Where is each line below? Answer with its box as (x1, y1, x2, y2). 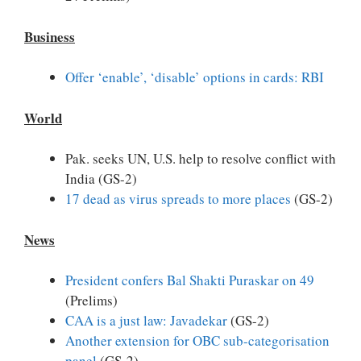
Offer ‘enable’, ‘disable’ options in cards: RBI (65, 68, 324, 86)
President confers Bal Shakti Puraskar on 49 (65, 271, 314, 289)
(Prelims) (65, 291, 118, 309)
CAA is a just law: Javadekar (65, 311, 227, 330)
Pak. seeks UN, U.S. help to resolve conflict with (65, 149, 336, 168)
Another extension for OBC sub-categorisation (65, 331, 330, 350)
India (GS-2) (65, 169, 137, 188)
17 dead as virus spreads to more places (65, 189, 291, 208)
